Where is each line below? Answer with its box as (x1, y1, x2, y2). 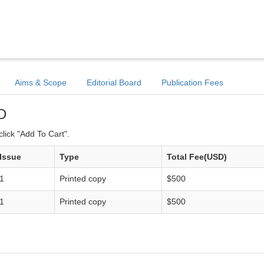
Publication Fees (161, 78, 223, 87)
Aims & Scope (15, 78, 67, 87)
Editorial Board (87, 78, 141, 87)
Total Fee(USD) (167, 152, 227, 161)
